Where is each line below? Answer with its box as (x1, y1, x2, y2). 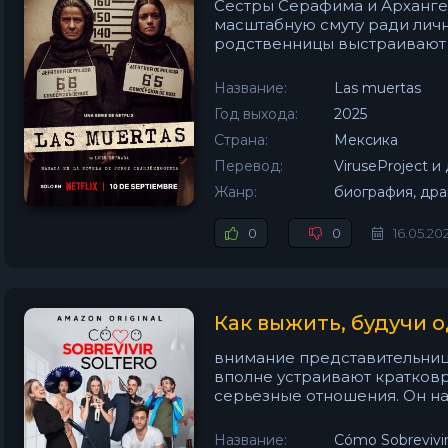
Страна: (214, 131, 268, 149)
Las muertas (334, 79, 421, 97)
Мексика (334, 131, 398, 149)
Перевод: (214, 157, 283, 175)
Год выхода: (214, 105, 298, 123)
